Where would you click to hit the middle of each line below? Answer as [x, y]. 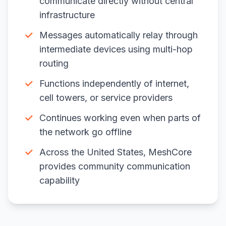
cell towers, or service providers [106, 98]
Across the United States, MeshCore [116, 152]
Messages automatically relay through [119, 35]
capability [60, 180]
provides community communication [115, 166]
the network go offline [86, 132]
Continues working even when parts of [120, 118]
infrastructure [67, 15]
